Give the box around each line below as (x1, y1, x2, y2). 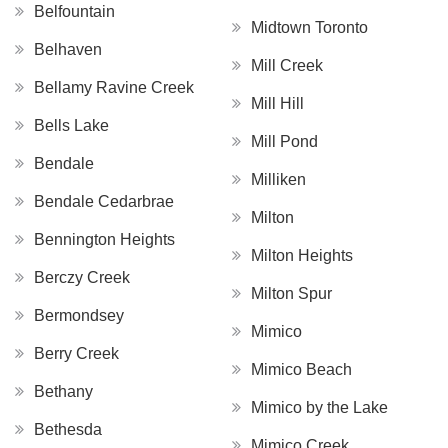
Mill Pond (251, 132, 318, 150)
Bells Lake (34, 116, 109, 134)
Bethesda (34, 420, 102, 438)
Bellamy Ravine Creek (34, 78, 194, 96)
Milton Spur (251, 284, 332, 302)
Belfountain (34, 2, 115, 20)
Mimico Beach (251, 360, 352, 378)
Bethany (34, 382, 93, 400)
